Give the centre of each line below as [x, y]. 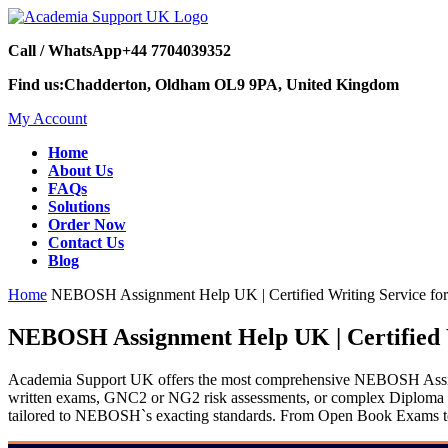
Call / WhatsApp [65, 50]
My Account [47, 118]
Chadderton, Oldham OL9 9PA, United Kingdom [231, 84]
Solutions [79, 206]
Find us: [36, 84]
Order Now [87, 224]
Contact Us [86, 242]
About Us [80, 170]
